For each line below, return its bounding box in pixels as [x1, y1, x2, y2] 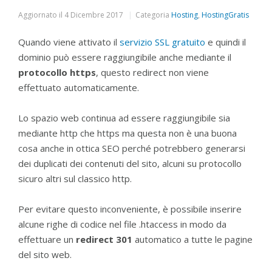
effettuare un [18, 233, 76, 245]
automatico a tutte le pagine [132, 233, 253, 245]
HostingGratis [202, 10, 249, 20]
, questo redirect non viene [96, 66, 209, 78]
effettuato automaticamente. [18, 81, 139, 93]
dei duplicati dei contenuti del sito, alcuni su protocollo [18, 157, 242, 169]
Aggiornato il [18, 10, 63, 20]
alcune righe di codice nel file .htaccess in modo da [18, 218, 226, 230]
